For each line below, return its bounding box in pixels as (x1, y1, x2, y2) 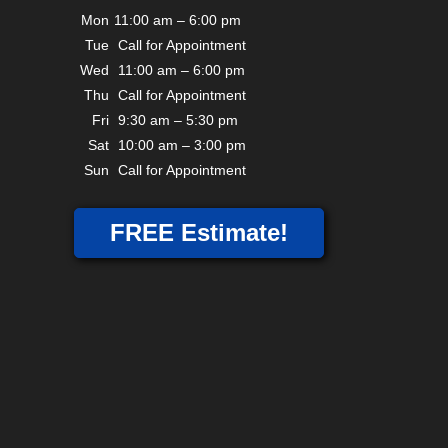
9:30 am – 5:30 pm (114, 112, 238, 129)
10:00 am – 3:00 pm (114, 137, 246, 154)
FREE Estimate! (110, 219, 288, 247)
